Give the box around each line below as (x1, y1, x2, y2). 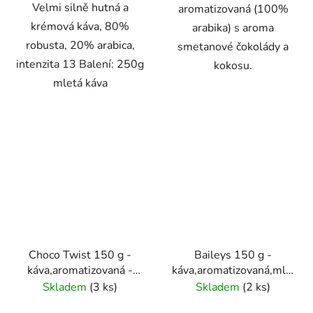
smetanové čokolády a (177, 39, 289, 55)
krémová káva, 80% (31, 19, 129, 35)
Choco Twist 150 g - (29, 247, 131, 263)
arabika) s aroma (192, 20, 274, 36)
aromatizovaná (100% (177, 1, 289, 17)
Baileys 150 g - (194, 247, 272, 263)
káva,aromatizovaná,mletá (172, 262, 302, 278)
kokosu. (214, 58, 252, 74)
